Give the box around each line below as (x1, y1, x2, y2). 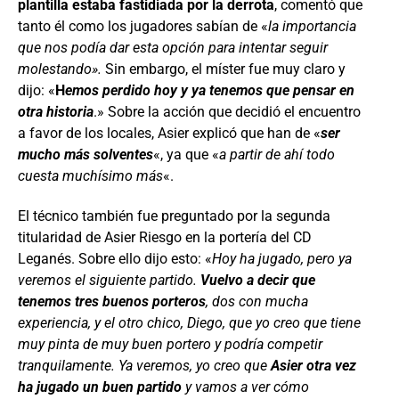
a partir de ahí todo (219, 146, 335, 163)
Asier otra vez (271, 357, 356, 374)
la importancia (268, 18, 356, 35)
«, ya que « (153, 146, 219, 163)
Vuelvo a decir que (200, 272, 315, 289)
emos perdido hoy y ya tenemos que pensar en (65, 82, 354, 99)
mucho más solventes (18, 146, 153, 163)
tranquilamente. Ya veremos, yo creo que (18, 357, 271, 374)
